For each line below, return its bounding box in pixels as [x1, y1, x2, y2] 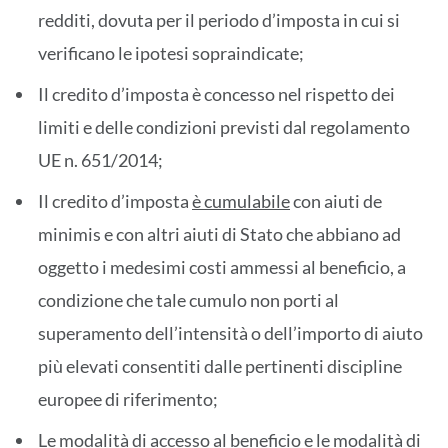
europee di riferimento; [38, 388, 218, 411]
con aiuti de [290, 190, 382, 213]
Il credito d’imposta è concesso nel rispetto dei [38, 83, 395, 106]
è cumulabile [192, 190, 290, 213]
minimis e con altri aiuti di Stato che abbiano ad [38, 223, 401, 246]
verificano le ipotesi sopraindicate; [38, 42, 304, 65]
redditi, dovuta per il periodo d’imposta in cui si [38, 9, 400, 32]
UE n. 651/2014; [38, 149, 163, 172]
